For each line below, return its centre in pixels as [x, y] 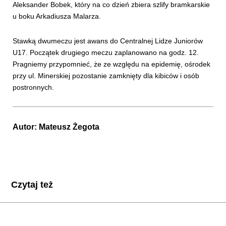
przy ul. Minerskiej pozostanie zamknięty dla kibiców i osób [106, 76]
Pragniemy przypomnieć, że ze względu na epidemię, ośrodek [111, 64]
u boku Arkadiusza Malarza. [57, 16]
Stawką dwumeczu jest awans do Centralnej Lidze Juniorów [108, 41]
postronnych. [33, 87]
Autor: [26, 127]
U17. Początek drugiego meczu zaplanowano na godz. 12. [106, 52]
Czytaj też [32, 185]
